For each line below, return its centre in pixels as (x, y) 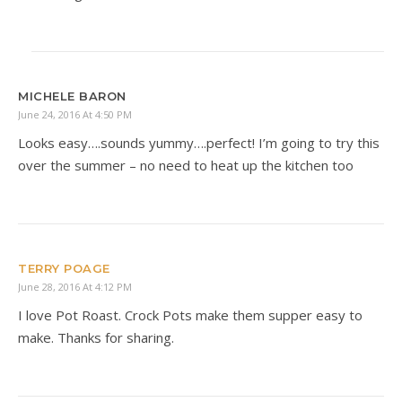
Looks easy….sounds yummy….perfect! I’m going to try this (199, 142)
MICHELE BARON (72, 96)
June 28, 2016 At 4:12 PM (75, 286)
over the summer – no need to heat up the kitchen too (186, 165)
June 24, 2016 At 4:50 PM (75, 114)
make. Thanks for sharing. (96, 337)
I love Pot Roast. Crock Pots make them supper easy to (190, 315)
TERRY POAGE (64, 268)
